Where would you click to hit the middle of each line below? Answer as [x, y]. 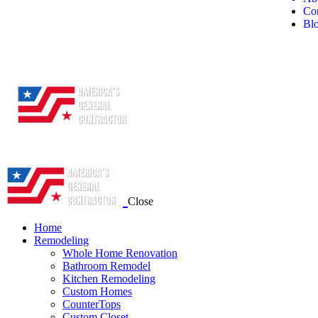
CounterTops [92, 304]
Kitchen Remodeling [109, 279]
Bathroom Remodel [106, 266]
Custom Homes [97, 291]
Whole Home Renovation [120, 253]
